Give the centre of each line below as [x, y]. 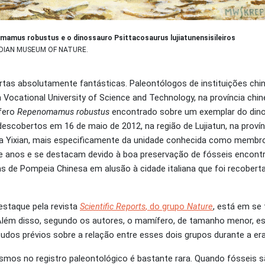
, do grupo [166, 206]
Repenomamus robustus [63, 112]
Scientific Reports [113, 206]
